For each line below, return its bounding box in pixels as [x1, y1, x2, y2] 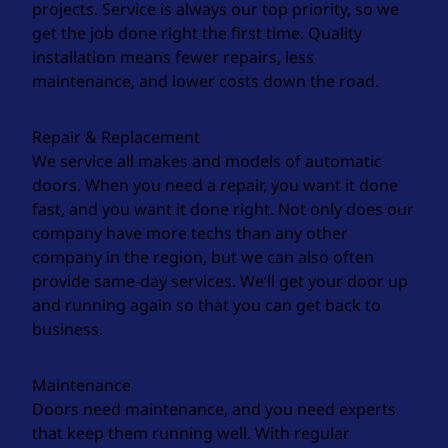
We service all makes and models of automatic [32, 150, 382, 172]
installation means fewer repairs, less [32, 46, 314, 68]
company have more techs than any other [32, 222, 348, 244]
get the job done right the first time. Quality [32, 22, 362, 44]
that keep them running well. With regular [32, 422, 350, 444]
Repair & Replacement [32, 126, 200, 148]
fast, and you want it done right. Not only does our [32, 198, 414, 220]
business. [32, 318, 103, 340]
